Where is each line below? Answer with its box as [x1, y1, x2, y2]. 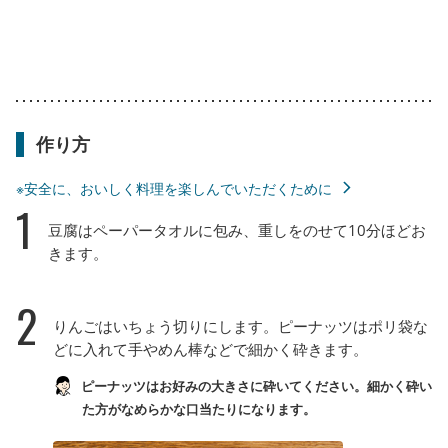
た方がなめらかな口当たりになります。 [81, 399, 316, 418]
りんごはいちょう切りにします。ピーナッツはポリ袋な [53, 315, 428, 336]
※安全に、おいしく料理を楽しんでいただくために [16, 178, 332, 198]
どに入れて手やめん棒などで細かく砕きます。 [53, 338, 368, 359]
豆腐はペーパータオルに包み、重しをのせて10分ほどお [48, 219, 426, 240]
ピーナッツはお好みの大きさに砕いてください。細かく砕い [78, 376, 432, 395]
